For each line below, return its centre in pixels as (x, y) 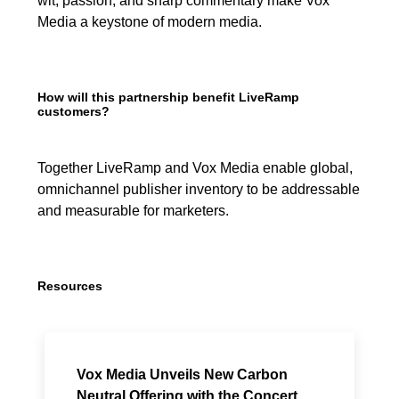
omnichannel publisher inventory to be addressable (198, 189)
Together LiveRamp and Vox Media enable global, (195, 168)
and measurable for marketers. (134, 211)
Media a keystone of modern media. (149, 22)
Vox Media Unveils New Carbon (182, 375)
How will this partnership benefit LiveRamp (168, 97)
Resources (69, 286)
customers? (73, 111)
